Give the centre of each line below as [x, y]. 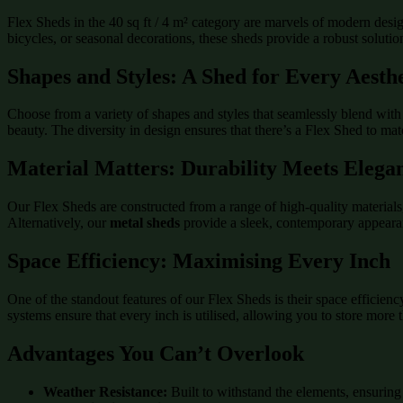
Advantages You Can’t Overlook [156, 353]
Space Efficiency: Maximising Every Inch [199, 261]
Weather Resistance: [105, 391]
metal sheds [145, 223]
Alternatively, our [58, 223]
